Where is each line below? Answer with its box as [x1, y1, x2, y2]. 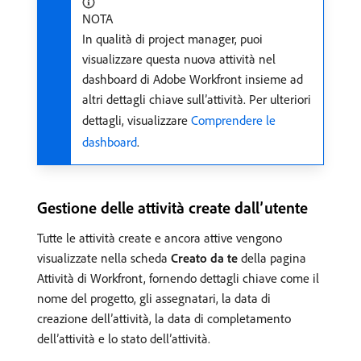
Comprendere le [191, 111, 276, 128]
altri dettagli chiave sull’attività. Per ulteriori [82, 90, 311, 107]
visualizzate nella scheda [37, 249, 171, 266]
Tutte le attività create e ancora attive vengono [37, 229, 282, 246]
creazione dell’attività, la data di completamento [37, 309, 291, 326]
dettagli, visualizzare [82, 111, 191, 128]
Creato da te [171, 249, 238, 266]
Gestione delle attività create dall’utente [37, 197, 308, 218]
